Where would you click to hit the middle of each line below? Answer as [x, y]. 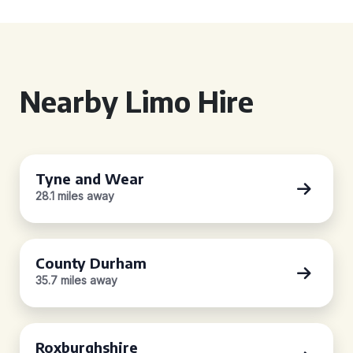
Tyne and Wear [90, 178]
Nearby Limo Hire [137, 101]
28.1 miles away [75, 196]
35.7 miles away [76, 280]
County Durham [91, 263]
